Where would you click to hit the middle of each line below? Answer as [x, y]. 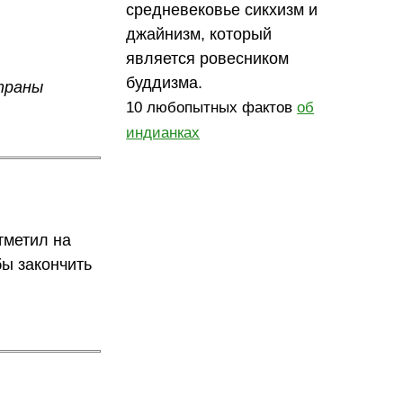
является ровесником [208, 58]
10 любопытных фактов [212, 107]
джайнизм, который [199, 34]
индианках [163, 132]
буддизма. [165, 82]
